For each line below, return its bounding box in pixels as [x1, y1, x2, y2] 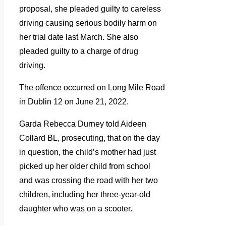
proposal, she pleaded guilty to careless [19, 5, 161, 14]
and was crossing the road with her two [19, 176, 158, 185]
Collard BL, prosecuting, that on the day [19, 134, 160, 143]
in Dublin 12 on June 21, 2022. [19, 97, 129, 106]
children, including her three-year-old [19, 190, 150, 199]
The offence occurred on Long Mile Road [19, 83, 165, 92]
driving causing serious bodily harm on [19, 19, 157, 28]
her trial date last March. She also [19, 33, 138, 42]
